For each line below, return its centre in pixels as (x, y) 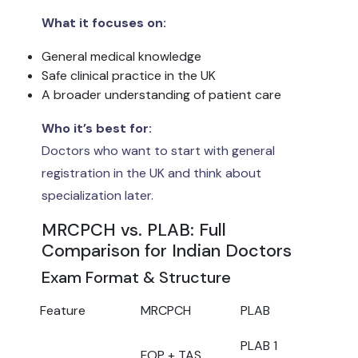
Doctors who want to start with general (158, 150)
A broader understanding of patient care (161, 94)
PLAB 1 (259, 345)
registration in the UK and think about (151, 173)
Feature (63, 310)
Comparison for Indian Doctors (167, 250)
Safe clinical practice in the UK (129, 75)
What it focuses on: (104, 22)
